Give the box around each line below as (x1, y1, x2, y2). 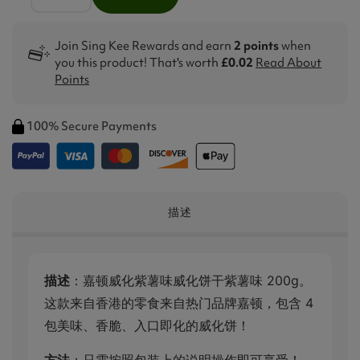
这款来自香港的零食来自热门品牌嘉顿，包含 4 (44, 294, 313, 311)
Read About (256, 54, 322, 71)
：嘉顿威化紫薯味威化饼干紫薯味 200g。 (70, 272, 312, 288)
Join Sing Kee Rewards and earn (55, 37, 235, 54)
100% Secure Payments (27, 117, 157, 134)
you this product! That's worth (55, 54, 222, 71)
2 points (234, 37, 280, 54)
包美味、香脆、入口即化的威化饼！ (44, 317, 250, 333)
